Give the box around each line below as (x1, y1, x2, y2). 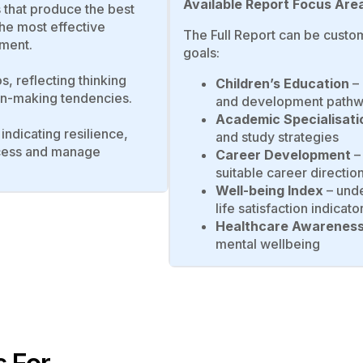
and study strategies (216, 128, 339, 145)
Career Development (216, 146, 351, 163)
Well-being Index (216, 181, 323, 199)
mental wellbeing (216, 235, 320, 252)
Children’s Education (216, 75, 349, 92)
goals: (183, 44, 220, 61)
